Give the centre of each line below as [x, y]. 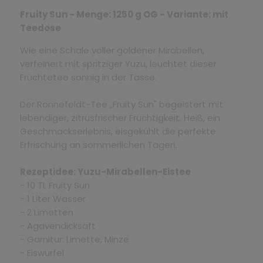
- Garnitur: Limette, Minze [74, 239]
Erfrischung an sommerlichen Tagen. [98, 144]
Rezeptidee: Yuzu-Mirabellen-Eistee [105, 171]
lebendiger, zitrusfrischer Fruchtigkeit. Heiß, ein [120, 117]
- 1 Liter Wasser [53, 198]
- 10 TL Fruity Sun [55, 185]
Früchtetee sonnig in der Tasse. [88, 77]
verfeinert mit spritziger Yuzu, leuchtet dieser [118, 63]
